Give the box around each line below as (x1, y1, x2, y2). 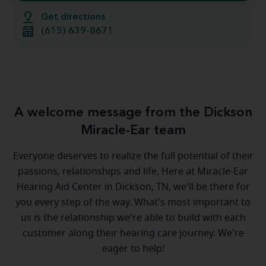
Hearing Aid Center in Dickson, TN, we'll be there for (16, 182, 250, 192)
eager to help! (102, 244, 164, 254)
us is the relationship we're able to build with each (20, 213, 246, 223)
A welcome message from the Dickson (14, 106, 252, 119)
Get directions (41, 12, 105, 22)
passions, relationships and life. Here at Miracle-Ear (18, 167, 248, 176)
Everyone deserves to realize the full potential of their (12, 151, 254, 161)
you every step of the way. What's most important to (15, 198, 251, 207)
